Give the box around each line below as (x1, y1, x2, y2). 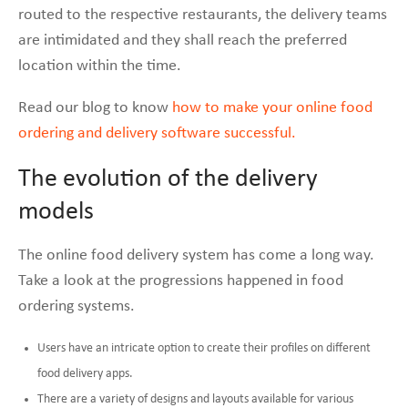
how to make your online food (168, 98, 372, 117)
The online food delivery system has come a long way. (18, 246, 374, 264)
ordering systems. (18, 297, 135, 315)
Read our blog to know (18, 98, 168, 117)
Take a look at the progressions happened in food (18, 271, 343, 290)
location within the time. (18, 56, 181, 75)
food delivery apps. (37, 366, 133, 381)
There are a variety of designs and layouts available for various (37, 392, 353, 406)
